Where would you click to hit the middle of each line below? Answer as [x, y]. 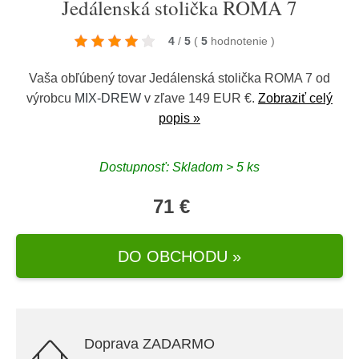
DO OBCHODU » [179, 256]
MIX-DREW [108, 98]
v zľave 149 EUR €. [200, 98]
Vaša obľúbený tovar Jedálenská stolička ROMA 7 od [179, 78]
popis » [179, 118]
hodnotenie [241, 41]
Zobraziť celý [295, 98]
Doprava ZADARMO [149, 344]
